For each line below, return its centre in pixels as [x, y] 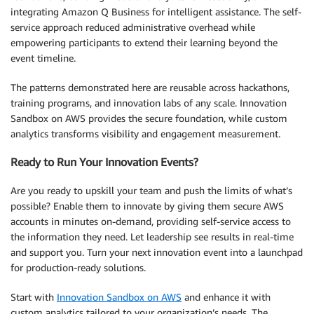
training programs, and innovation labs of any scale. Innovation [149, 102]
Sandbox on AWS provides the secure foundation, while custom [149, 118]
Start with [34, 296]
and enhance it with [226, 296]
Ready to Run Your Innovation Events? [104, 162]
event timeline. [43, 57]
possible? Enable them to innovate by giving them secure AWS [147, 205]
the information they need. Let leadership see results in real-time [152, 236]
